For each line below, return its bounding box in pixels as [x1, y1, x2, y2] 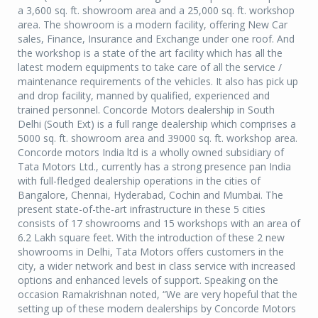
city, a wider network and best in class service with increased [18, 259, 295, 273]
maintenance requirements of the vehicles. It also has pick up [18, 75, 298, 89]
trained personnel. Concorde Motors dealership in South [18, 103, 275, 117]
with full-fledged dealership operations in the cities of [18, 174, 261, 188]
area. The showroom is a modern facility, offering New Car [18, 18, 287, 32]
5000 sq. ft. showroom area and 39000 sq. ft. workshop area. [18, 131, 297, 146]
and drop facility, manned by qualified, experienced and [18, 89, 270, 103]
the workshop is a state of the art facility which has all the [18, 46, 283, 60]
